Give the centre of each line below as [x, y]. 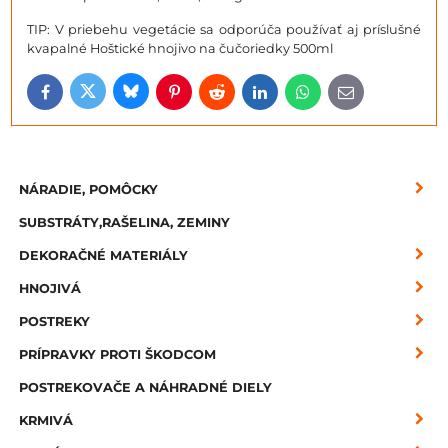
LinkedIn [287, 96]
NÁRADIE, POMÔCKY [88, 189]
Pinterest [201, 96]
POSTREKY [54, 321]
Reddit [237, 96]
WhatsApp [336, 96]
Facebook [75, 96]
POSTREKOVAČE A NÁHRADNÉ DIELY [145, 387]
